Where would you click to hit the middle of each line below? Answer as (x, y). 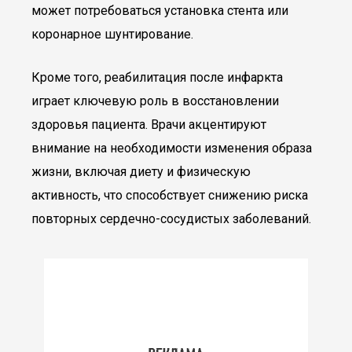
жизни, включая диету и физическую (141, 172)
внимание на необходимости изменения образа (172, 148)
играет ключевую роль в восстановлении (155, 101)
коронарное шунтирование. (112, 34)
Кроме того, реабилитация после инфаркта (157, 77)
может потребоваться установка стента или (160, 11)
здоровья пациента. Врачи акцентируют (149, 125)
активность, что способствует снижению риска (170, 195)
